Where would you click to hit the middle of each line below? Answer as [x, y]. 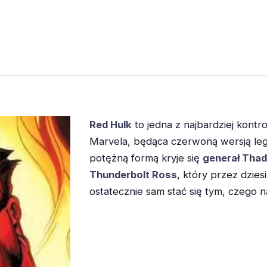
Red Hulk [110, 125]
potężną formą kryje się [146, 158]
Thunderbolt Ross [133, 175]
